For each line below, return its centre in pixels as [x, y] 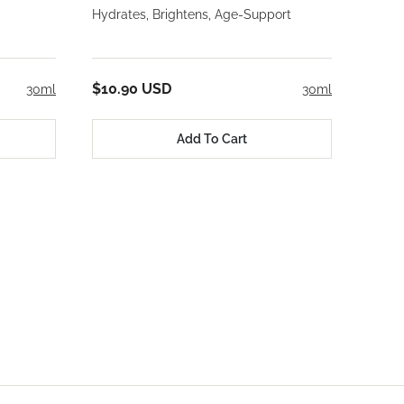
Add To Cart [212, 138]
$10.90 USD [132, 89]
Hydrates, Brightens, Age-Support [192, 15]
